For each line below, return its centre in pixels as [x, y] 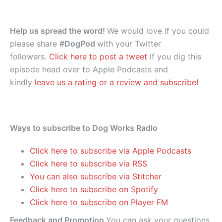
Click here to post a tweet [99, 57]
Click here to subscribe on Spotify [94, 190]
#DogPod [78, 44]
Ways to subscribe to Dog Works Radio [84, 128]
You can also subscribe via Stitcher [97, 177]
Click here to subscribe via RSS [88, 164]
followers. [29, 57]
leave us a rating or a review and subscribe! [116, 83]
